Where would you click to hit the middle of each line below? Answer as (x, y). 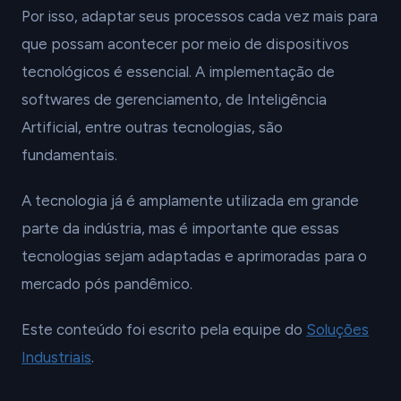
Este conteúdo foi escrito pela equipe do (164, 329)
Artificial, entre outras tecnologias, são (152, 127)
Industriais (56, 357)
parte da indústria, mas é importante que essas (180, 228)
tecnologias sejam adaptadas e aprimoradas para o (194, 256)
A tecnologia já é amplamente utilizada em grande (190, 200)
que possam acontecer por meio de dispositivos (185, 44)
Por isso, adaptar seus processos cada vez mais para (200, 16)
